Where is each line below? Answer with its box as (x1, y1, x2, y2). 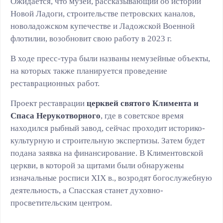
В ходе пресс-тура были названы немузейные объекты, (10, 54, 210, 63)
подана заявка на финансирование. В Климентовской (10, 148, 203, 158)
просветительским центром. (10, 198, 112, 208)
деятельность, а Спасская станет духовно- (10, 186, 163, 195)
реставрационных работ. (10, 79, 104, 88)
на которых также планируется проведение (10, 66, 167, 76)
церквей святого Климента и (87, 99, 199, 108)
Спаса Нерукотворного (10, 111, 101, 120)
